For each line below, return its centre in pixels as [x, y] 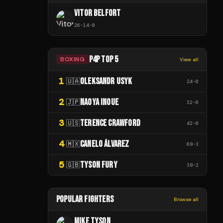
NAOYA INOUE [99, 102]
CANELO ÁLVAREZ [105, 144]
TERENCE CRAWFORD [110, 123]
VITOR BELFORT [98, 13]
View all [189, 59]
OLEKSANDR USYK [106, 81]
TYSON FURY [99, 165]
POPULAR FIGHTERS [85, 199]
